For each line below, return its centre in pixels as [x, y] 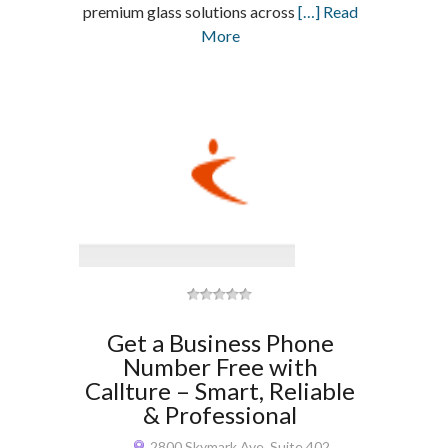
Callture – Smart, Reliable [220, 390]
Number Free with [220, 366]
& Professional [220, 414]
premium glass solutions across [190, 11]
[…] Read [327, 11]
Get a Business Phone [220, 342]
